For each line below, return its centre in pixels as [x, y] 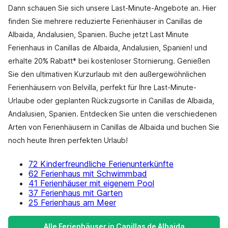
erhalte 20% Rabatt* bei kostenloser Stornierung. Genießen [109, 61]
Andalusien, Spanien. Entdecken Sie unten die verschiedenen [112, 114]
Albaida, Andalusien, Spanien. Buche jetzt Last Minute [98, 34]
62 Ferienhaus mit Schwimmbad [88, 174]
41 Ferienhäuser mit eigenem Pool [91, 183]
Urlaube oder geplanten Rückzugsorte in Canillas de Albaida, [111, 101]
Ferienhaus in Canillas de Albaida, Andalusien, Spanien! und [108, 48]
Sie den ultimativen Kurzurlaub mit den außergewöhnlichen [107, 74]
